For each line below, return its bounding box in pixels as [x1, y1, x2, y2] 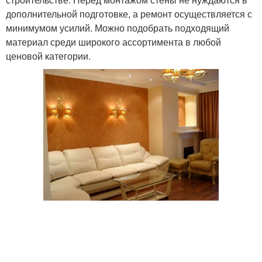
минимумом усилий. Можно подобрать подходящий [6, 21, 229, 35]
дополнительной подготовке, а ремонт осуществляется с [6, 7, 252, 21]
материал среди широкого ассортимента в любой [6, 35, 221, 49]
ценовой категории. [6, 49, 91, 63]
